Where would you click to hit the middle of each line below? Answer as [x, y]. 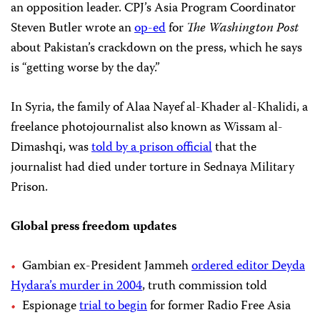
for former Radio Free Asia [219, 307]
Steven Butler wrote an [72, 29]
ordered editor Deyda [248, 267]
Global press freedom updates [94, 227]
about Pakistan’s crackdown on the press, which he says [156, 49]
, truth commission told [205, 287]
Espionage [51, 307]
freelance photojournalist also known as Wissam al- [147, 128]
